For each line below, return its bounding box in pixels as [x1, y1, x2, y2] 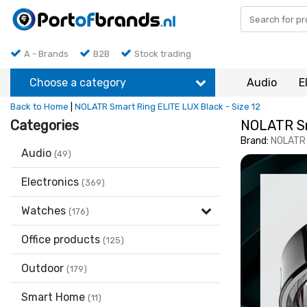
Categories [10, 117, 79, 134]
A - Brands [24, 49, 69, 59]
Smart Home [21, 291, 88, 304]
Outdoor [21, 262, 66, 275]
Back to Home [10, 101, 69, 112]
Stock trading [134, 49, 191, 59]
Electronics [21, 175, 82, 188]
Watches [21, 204, 69, 217]
